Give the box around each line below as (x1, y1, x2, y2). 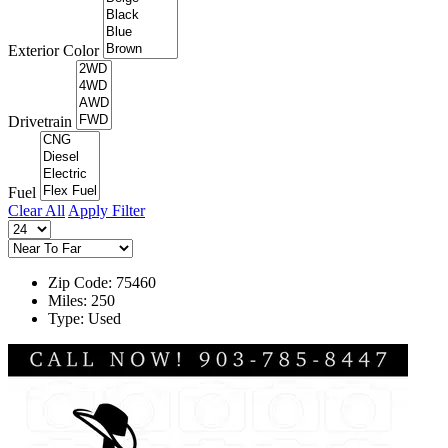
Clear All (8, 201, 65, 219)
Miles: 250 (48, 291, 115, 309)
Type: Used (48, 309, 121, 327)
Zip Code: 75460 (48, 273, 156, 291)
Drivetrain (8, 112, 72, 130)
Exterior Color (8, 41, 99, 59)
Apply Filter (68, 201, 145, 219)
